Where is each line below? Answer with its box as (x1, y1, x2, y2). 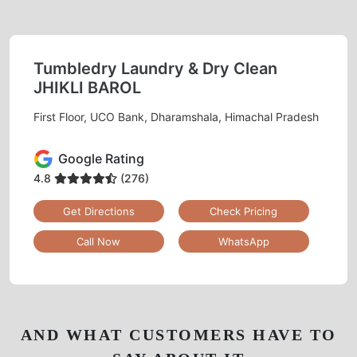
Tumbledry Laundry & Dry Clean (33, 58, 277, 78)
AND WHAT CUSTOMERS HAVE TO (20, 325, 337, 343)
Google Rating (58, 151, 144, 167)
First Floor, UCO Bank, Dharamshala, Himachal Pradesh (33, 109, 319, 124)
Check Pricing (210, 204, 278, 218)
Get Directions (62, 204, 135, 218)
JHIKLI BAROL (33, 77, 141, 97)
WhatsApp (218, 234, 269, 248)
